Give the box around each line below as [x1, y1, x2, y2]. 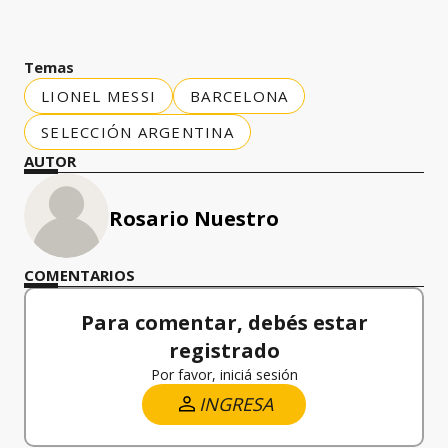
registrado [168, 336, 280, 364]
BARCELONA [190, 85, 289, 106]
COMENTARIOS [24, 264, 135, 285]
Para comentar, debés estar [80, 308, 368, 336]
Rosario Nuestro [109, 204, 279, 232]
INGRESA [199, 391, 273, 416]
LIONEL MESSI [41, 85, 156, 106]
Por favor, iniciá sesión [150, 364, 298, 384]
